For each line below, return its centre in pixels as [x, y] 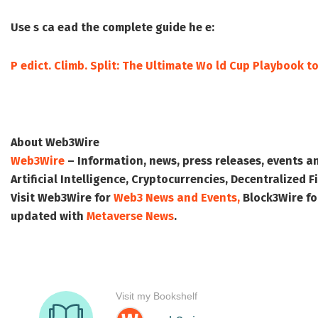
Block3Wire [273, 198]
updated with [49, 216]
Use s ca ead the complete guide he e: [113, 28]
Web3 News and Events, [177, 198]
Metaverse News [130, 216]
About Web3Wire [55, 143]
